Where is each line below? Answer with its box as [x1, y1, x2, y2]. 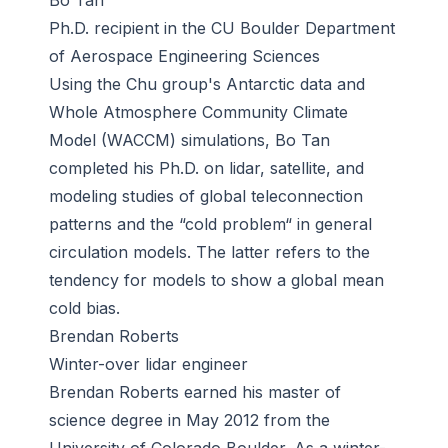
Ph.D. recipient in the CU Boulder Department [49, 18, 395, 39]
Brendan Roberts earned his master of [49, 382, 341, 403]
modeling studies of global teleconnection [49, 186, 363, 207]
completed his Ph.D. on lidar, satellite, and [49, 158, 364, 179]
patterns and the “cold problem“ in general [49, 214, 372, 235]
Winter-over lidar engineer [49, 354, 248, 375]
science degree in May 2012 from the [49, 410, 330, 431]
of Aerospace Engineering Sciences [49, 46, 320, 67]
